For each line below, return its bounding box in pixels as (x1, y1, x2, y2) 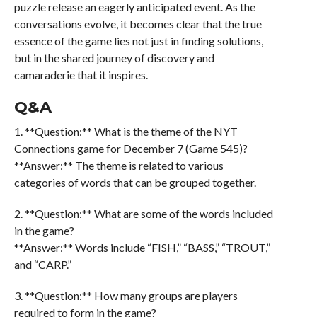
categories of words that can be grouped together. (13, 175, 256, 190)
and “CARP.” (13, 258, 71, 272)
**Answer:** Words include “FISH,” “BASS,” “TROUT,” (13, 241, 270, 255)
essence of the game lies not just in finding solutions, (13, 34, 263, 48)
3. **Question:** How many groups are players (13, 289, 238, 303)
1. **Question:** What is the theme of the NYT (13, 125, 238, 139)
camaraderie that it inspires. (13, 68, 148, 82)
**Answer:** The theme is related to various (13, 158, 224, 173)
